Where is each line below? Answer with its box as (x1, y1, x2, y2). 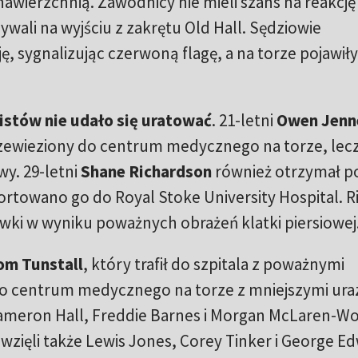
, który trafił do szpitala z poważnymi (82, 253, 344, 275)
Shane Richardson (80, 161, 212, 182)
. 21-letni (211, 109, 276, 131)
